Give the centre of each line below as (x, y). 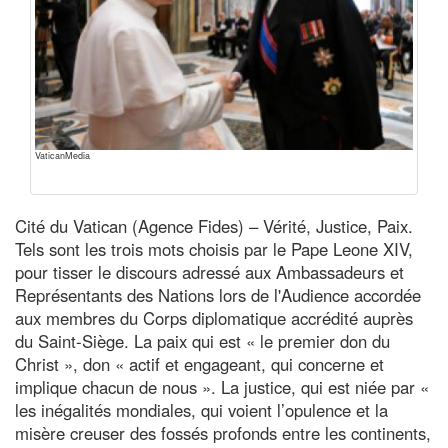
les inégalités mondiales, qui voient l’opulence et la (201, 409)
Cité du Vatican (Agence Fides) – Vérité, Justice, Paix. (214, 225)
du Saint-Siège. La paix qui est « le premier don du (202, 340)
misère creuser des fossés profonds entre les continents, (223, 432)
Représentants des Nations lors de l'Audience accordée (218, 294)
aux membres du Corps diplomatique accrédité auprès (214, 317)
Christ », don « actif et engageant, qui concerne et (199, 363)
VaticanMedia (62, 155)
